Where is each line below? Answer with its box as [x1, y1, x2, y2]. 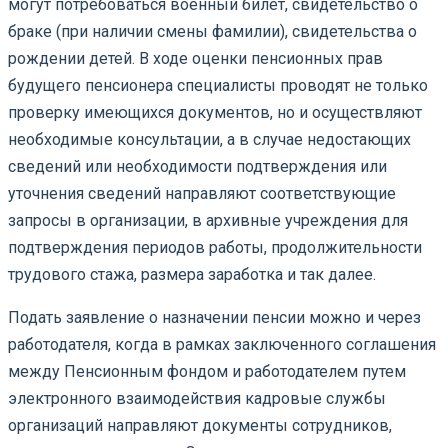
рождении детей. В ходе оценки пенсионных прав [8, 48, 383, 68]
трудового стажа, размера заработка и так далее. [8, 264, 376, 284]
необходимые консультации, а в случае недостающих [8, 129, 411, 149]
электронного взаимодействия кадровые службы [8, 388, 386, 408]
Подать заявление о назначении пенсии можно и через [8, 307, 421, 327]
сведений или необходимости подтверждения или [8, 156, 387, 176]
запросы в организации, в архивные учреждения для [8, 210, 408, 230]
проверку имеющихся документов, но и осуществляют [8, 102, 422, 122]
